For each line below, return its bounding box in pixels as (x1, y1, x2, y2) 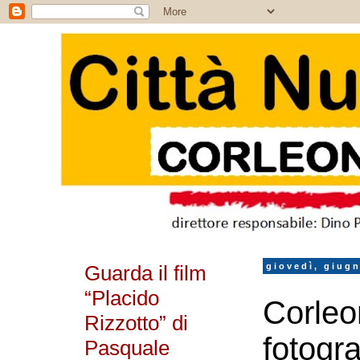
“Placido (84, 286, 159, 310)
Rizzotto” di (84, 311, 188, 335)
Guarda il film (84, 261, 207, 285)
